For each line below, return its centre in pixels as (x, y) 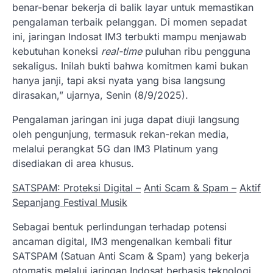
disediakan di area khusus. (73, 163)
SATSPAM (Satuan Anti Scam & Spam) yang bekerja (131, 256)
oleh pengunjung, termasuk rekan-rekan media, (121, 134)
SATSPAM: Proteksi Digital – (76, 187)
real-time (122, 51)
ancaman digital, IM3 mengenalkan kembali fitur (122, 241)
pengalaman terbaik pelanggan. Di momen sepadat (129, 22)
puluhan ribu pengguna (196, 51)
